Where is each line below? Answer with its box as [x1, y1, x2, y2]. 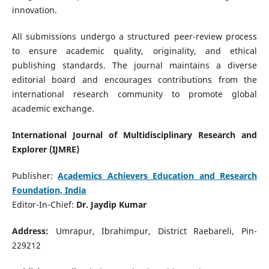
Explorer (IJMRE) [11, 144, 79, 156]
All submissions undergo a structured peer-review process [11, 31, 258, 43]
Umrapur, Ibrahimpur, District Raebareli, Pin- [55, 225, 258, 237]
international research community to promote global [11, 88, 258, 100]
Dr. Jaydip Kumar [76, 199, 147, 211]
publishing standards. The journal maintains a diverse [11, 59, 258, 71]
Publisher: [11, 170, 58, 182]
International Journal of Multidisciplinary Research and [11, 129, 258, 141]
